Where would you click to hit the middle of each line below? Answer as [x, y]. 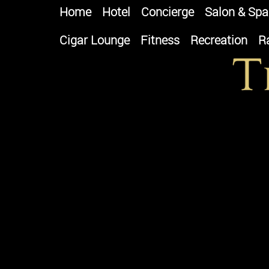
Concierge [168, 12]
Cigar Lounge [95, 40]
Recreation [219, 40]
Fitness [160, 40]
